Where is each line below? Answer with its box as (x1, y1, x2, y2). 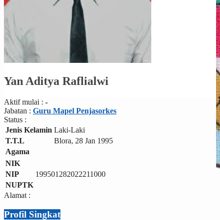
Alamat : (4, 191, 30, 199)
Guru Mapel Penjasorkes (33, 106, 116, 115)
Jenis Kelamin (5, 125, 52, 134)
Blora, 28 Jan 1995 (54, 136, 113, 145)
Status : (4, 115, 27, 124)
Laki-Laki (54, 125, 85, 134)
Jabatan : (4, 106, 33, 115)
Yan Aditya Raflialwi (4, 74, 109, 87)
